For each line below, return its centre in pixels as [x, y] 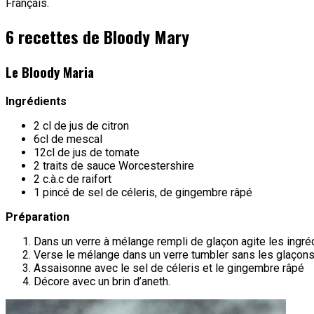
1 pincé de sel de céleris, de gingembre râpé [143, 193]
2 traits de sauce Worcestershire [114, 166]
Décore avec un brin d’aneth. [102, 282]
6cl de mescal [68, 139]
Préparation [37, 217]
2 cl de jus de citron [81, 126]
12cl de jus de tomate [87, 153]
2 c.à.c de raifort [73, 179]
